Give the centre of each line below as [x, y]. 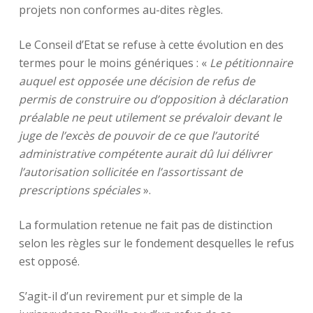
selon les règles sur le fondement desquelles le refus [156, 243]
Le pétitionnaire [251, 63]
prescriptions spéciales [79, 190]
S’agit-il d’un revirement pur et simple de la [130, 296]
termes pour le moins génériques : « [114, 63]
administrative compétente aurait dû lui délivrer [145, 154]
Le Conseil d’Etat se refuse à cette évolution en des [151, 45]
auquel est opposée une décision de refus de [137, 81]
